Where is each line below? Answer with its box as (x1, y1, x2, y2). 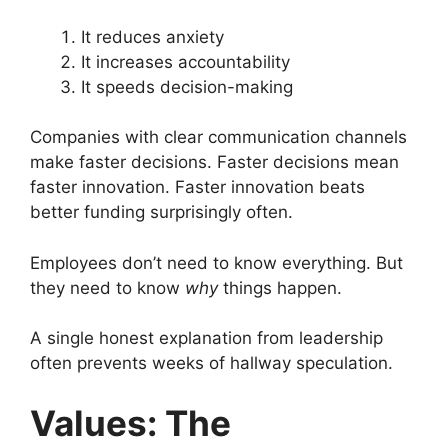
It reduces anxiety (81, 26, 224, 47)
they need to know (30, 277, 185, 298)
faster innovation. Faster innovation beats (30, 177, 365, 197)
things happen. (218, 277, 342, 298)
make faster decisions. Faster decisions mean (30, 152, 399, 172)
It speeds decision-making (81, 76, 293, 97)
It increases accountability (81, 51, 290, 72)
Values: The (30, 401, 231, 444)
